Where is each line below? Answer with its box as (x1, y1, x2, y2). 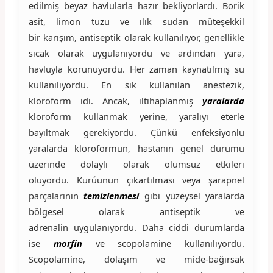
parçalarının (28, 189, 84, 202)
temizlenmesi (83, 189, 144, 202)
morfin (53, 236, 82, 249)
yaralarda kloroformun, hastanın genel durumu (28, 141, 245, 154)
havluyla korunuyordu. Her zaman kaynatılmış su (28, 62, 245, 75)
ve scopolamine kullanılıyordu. (95, 236, 245, 249)
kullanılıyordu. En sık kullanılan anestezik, (28, 78, 245, 91)
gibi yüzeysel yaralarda (144, 189, 245, 202)
